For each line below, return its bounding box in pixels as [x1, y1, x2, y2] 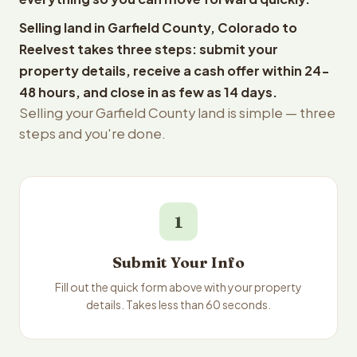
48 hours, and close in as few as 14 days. [19, 84, 277, 100]
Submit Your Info [112, 253, 245, 272]
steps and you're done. [19, 125, 166, 142]
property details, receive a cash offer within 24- [19, 62, 330, 79]
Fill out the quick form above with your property [55, 280, 302, 294]
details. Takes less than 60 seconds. [86, 297, 271, 312]
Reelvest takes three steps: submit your [19, 41, 278, 57]
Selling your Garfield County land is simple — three [19, 104, 335, 121]
